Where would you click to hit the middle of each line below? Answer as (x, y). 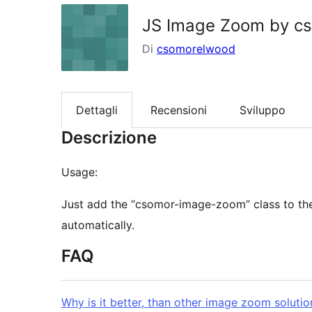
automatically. (98, 225)
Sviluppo (263, 110)
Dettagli (97, 110)
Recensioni (179, 110)
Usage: (79, 172)
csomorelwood (196, 49)
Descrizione (109, 138)
